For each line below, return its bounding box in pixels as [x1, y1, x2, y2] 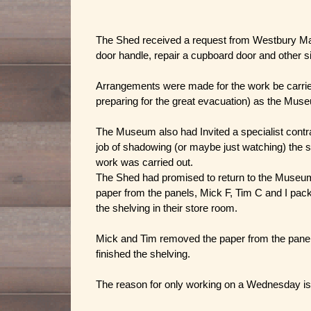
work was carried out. [96, 156, 193, 169]
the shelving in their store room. [96, 202, 237, 215]
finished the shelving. [96, 248, 190, 260]
